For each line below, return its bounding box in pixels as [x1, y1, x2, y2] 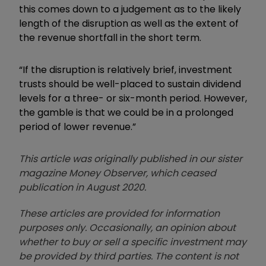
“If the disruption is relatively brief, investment [19, 62, 232, 77]
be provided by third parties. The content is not [19, 249, 239, 263]
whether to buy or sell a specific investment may [19, 235, 246, 249]
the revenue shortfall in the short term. [19, 30, 201, 45]
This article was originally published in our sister [19, 151, 242, 166]
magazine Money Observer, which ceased [19, 166, 216, 180]
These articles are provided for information [19, 206, 220, 220]
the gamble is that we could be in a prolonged [19, 105, 233, 119]
